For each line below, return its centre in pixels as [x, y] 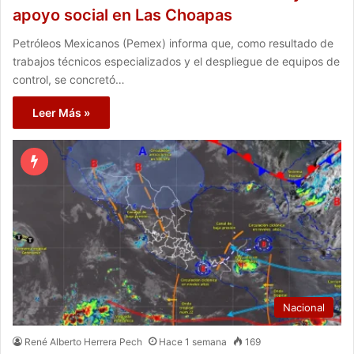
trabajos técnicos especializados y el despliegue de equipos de [176, 62]
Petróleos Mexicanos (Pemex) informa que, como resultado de [173, 43]
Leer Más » [61, 113]
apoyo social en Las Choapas [122, 15]
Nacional [304, 308]
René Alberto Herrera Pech [83, 342]
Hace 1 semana [193, 342]
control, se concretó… [69, 80]
